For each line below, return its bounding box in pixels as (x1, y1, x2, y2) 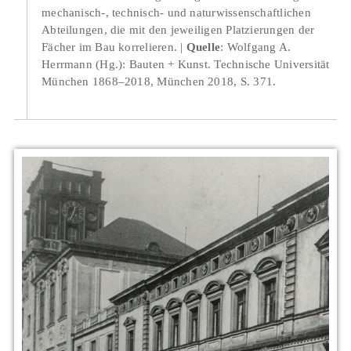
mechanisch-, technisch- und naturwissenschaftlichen (42, 5, 311, 20)
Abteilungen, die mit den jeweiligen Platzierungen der (42, 23, 315, 37)
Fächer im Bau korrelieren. (42, 40, 178, 54)
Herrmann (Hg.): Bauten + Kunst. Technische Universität (42, 57, 330, 71)
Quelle (186, 40, 221, 54)
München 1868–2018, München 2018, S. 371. (42, 74, 277, 89)
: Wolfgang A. (220, 40, 291, 54)
